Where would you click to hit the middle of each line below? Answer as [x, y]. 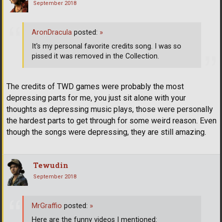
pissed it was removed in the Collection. [95, 56]
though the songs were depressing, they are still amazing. [106, 132]
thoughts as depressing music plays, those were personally [110, 109]
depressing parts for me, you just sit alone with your [96, 98]
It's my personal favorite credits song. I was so [107, 47]
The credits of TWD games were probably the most [95, 86]
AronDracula [52, 33]
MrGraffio [47, 206]
